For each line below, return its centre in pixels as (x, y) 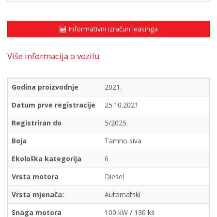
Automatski (123, 194)
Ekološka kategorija (46, 158)
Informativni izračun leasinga (112, 29)
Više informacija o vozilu (54, 56)
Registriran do (37, 123)
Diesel (114, 176)
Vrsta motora (35, 176)
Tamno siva (123, 140)
